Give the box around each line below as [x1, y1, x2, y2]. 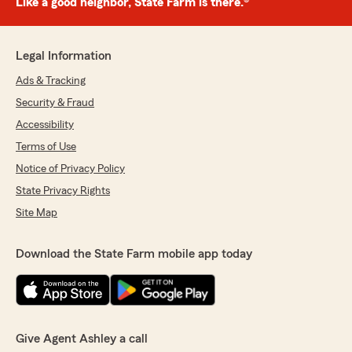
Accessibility [16, 119, 74, 131]
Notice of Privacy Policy [16, 163, 125, 175]
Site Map [16, 207, 57, 219]
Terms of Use [16, 141, 76, 153]
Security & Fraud [16, 97, 94, 109]
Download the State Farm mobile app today [16, 247, 252, 261]
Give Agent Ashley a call [16, 332, 148, 346]
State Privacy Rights [16, 185, 110, 197]
